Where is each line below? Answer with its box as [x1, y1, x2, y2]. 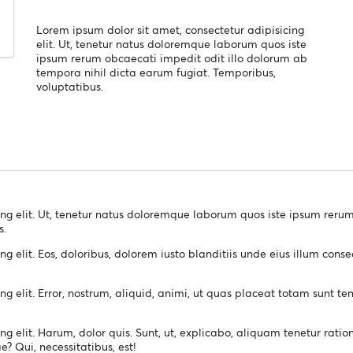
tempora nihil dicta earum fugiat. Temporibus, [35, 65, 276, 79]
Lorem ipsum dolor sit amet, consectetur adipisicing [35, 22, 304, 36]
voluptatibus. [35, 79, 103, 93]
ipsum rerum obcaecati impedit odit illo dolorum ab [35, 50, 307, 65]
